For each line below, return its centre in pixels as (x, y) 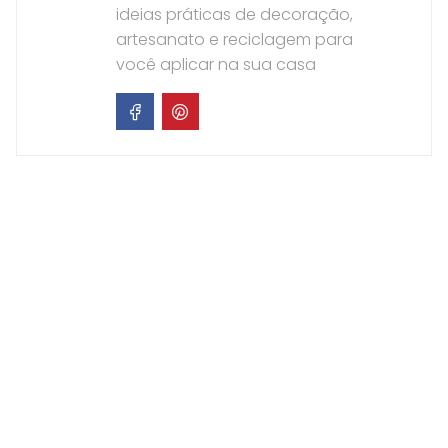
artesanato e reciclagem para (234, 39)
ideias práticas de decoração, (234, 14)
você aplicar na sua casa (216, 64)
